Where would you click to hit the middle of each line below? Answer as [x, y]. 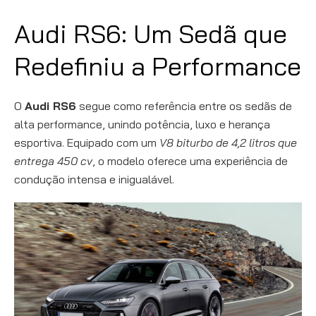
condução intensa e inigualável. [94, 180]
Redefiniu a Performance [158, 66]
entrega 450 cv [53, 161]
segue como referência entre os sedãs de [184, 106]
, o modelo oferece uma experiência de [190, 161]
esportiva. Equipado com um [87, 143]
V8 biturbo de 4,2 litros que [228, 143]
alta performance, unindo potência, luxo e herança [142, 124]
